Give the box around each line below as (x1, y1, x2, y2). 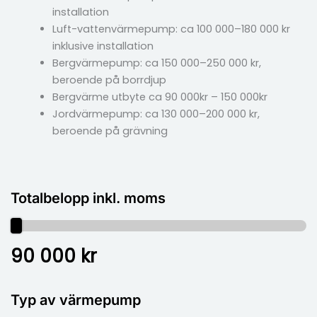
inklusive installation (52, 38, 154, 53)
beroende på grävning (52, 123, 168, 138)
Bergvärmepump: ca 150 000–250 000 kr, (52, 55, 261, 70)
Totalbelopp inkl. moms (11, 189, 166, 207)
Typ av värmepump (11, 291, 141, 309)
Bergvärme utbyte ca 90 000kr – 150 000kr (52, 89, 267, 104)
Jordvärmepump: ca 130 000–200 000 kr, (52, 106, 260, 121)
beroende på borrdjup (52, 72, 166, 87)
